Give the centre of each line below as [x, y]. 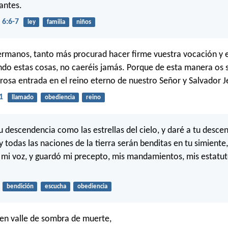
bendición [20, 186]
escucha [55, 186]
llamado [22, 98]
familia [56, 22]
